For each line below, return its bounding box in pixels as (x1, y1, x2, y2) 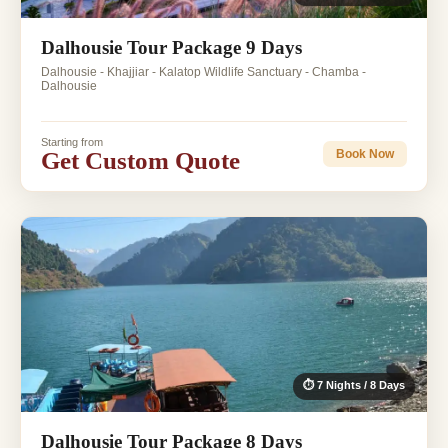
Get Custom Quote (41, 146, 240, 174)
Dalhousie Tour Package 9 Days (41, 36, 302, 58)
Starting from (41, 135, 103, 148)
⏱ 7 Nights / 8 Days (303, 378, 405, 391)
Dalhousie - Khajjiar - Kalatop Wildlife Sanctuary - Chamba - (41, 64, 366, 79)
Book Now (336, 147, 394, 162)
